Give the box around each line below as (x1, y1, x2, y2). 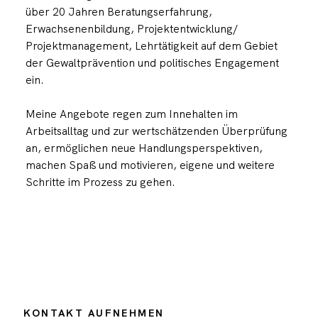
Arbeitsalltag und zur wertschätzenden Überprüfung (25, 123, 287, 138)
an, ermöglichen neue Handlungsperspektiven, (25, 140, 263, 155)
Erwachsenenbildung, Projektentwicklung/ (25, 21, 238, 36)
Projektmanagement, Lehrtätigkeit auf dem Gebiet (25, 38, 278, 53)
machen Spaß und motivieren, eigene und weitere (25, 157, 275, 172)
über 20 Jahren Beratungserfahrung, (25, 4, 212, 19)
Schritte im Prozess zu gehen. (25, 174, 175, 190)
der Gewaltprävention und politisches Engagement (25, 55, 279, 70)
